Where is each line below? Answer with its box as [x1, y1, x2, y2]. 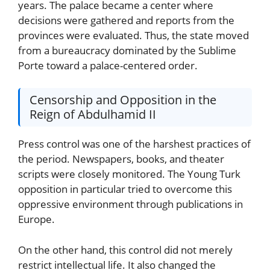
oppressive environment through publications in [18, 197, 243, 212]
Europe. [18, 212, 55, 227]
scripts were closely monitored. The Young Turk [18, 167, 240, 181]
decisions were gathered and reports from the [18, 13, 234, 27]
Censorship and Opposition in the [30, 92, 216, 108]
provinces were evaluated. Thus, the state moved [18, 28, 249, 42]
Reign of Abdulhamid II [30, 106, 156, 123]
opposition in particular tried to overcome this [18, 182, 232, 196]
